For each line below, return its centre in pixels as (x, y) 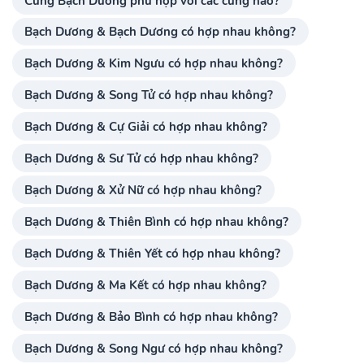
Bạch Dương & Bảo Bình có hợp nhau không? (152, 316)
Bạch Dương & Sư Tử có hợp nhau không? (142, 158)
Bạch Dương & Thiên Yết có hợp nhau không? (153, 253)
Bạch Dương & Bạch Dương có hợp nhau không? (160, 32)
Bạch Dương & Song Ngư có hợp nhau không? (154, 348)
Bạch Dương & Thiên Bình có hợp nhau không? (157, 222)
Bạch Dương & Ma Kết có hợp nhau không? (146, 284)
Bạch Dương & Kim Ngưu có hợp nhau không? (154, 63)
